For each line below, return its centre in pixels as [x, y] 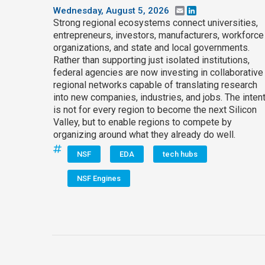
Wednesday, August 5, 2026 [111, 11]
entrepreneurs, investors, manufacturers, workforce [159, 35]
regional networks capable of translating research [155, 85]
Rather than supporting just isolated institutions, [151, 60]
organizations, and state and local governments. [151, 48]
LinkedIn [214, 11]
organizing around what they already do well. [144, 135]
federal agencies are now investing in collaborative [158, 73]
